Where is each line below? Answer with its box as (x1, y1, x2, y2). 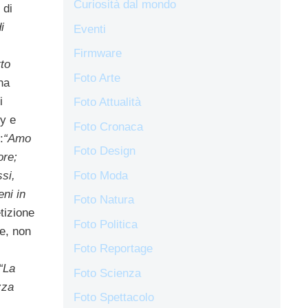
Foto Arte (74, 71, 120, 85)
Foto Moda (74, 168, 128, 182)
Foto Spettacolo (74, 291, 154, 305)
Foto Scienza (74, 266, 141, 280)
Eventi (74, 22, 106, 36)
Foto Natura (74, 193, 134, 207)
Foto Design (74, 144, 135, 158)
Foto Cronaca (74, 120, 143, 133)
